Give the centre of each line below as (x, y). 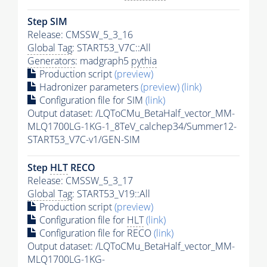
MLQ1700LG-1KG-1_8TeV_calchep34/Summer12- (132, 127)
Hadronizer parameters (89, 87)
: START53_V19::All (111, 194)
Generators (51, 61)
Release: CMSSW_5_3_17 (80, 181)
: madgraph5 (103, 61)
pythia (144, 61)
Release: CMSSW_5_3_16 (80, 35)
